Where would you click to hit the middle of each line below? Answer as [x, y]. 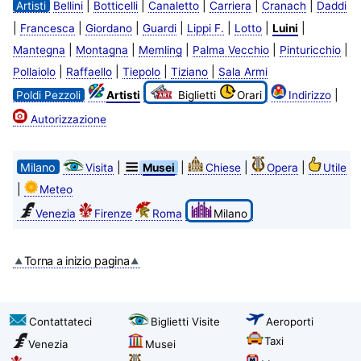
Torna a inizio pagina [77, 260]
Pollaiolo [34, 71]
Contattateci [60, 321]
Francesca [47, 28]
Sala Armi [243, 71]
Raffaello [89, 71]
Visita [99, 167]
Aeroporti [290, 321]
